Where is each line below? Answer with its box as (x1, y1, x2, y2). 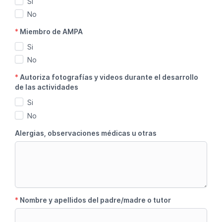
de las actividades (15, 83, 78, 92)
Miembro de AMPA (20, 27, 83, 36)
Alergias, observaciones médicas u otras (15, 128, 157, 137)
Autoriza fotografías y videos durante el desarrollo (20, 73, 198, 82)
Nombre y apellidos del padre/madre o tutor (20, 195, 171, 204)
